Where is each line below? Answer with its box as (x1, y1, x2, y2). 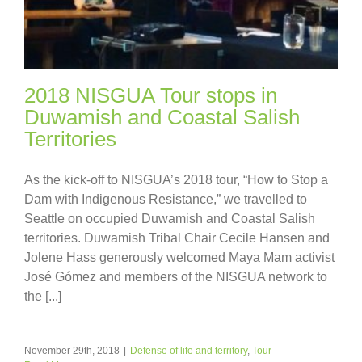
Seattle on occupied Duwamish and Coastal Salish (24, 212, 315, 226)
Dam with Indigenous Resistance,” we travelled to (24, 192, 307, 207)
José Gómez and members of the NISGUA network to (24, 270, 327, 284)
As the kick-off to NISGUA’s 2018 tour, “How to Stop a (24, 173, 328, 187)
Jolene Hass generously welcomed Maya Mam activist (24, 250, 335, 265)
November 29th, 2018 (24, 345, 120, 357)
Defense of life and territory (130, 345, 247, 357)
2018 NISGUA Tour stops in (24, 83, 277, 108)
